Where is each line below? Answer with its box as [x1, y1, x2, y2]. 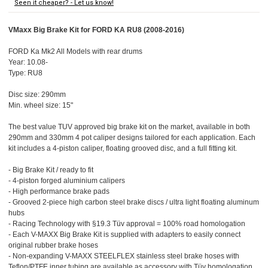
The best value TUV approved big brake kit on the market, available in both [8, 123, 250, 132]
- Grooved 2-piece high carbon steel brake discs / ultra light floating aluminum [8, 198, 259, 207]
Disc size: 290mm [8, 90, 66, 99]
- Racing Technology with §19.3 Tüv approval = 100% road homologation [8, 220, 245, 229]
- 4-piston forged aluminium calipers [8, 176, 125, 185]
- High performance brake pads [8, 187, 109, 196]
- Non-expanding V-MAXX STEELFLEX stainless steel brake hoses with [8, 252, 239, 261]
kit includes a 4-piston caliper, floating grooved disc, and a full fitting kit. [8, 144, 237, 153]
